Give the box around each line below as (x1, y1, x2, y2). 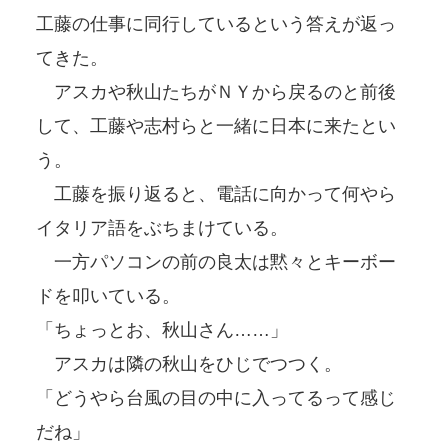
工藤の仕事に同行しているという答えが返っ (36, 13, 396, 34)
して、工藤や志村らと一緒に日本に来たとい (36, 115, 396, 136)
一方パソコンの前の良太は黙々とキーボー (36, 251, 396, 272)
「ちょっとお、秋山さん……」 (36, 319, 288, 340)
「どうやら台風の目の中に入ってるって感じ (36, 387, 396, 408)
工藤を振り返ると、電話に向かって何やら (36, 183, 396, 204)
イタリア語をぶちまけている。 (36, 217, 288, 238)
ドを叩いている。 (36, 285, 180, 306)
